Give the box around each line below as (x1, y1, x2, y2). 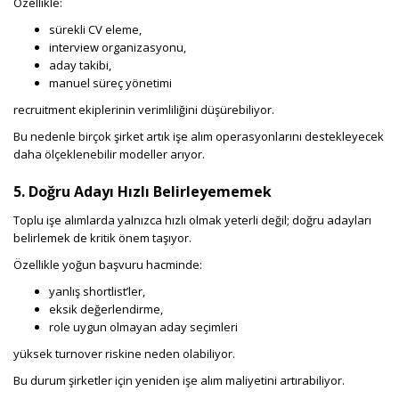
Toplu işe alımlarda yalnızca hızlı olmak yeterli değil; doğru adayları (13, 212, 371, 229)
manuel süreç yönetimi (49, 75, 172, 92)
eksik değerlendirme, (49, 301, 163, 318)
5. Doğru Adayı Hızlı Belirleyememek (13, 182, 272, 202)
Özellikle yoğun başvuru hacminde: (13, 256, 202, 273)
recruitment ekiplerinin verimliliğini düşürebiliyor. (13, 102, 274, 118)
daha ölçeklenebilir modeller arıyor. (13, 146, 205, 163)
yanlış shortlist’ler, (49, 283, 145, 300)
